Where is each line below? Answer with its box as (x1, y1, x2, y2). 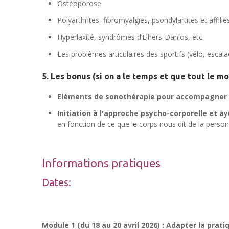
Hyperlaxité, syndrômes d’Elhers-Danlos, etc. (57, 32, 204, 42)
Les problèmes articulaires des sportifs (57, 49, 185, 59)
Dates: (42, 176, 71, 189)
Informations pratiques (42, 156, 161, 169)
